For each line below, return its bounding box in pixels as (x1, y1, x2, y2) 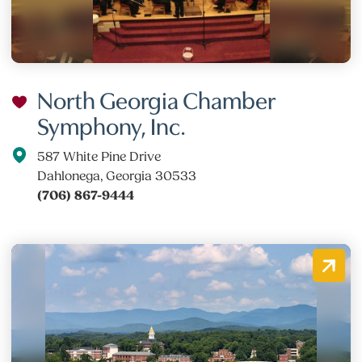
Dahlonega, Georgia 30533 (37, 168, 197, 183)
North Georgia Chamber (37, 82, 276, 115)
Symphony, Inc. (37, 107, 187, 141)
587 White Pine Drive (37, 149, 162, 164)
